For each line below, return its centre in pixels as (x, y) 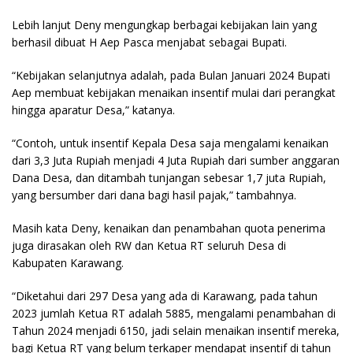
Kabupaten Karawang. (68, 263)
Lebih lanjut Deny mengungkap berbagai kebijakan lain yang (164, 25)
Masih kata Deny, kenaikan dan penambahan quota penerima (169, 228)
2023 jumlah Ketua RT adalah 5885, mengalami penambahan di (174, 313)
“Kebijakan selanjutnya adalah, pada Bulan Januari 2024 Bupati (171, 75)
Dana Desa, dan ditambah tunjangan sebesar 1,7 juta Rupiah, (169, 178)
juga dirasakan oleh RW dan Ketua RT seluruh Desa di (149, 245)
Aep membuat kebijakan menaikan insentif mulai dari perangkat (174, 93)
